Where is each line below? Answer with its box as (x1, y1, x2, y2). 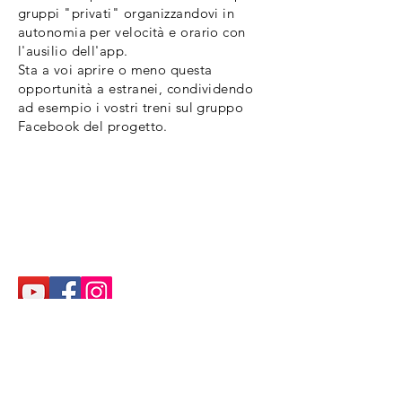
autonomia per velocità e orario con (18, 23, 246, 40)
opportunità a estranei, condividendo (18, 80, 254, 97)
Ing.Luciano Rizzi (9, 205, 116, 223)
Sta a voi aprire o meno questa (18, 61, 213, 78)
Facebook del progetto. (18, 118, 168, 135)
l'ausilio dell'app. (18, 42, 128, 59)
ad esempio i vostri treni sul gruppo (18, 99, 244, 116)
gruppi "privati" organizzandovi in (18, 4, 235, 22)
